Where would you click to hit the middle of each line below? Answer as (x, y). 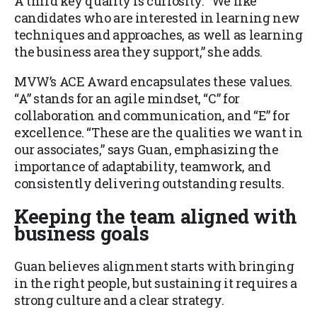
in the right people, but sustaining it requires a (156, 283)
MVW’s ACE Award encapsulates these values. (154, 82)
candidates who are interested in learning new (157, 18)
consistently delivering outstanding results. (149, 184)
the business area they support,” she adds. (139, 52)
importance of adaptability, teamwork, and (143, 167)
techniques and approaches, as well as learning (158, 35)
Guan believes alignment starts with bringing (154, 266)
